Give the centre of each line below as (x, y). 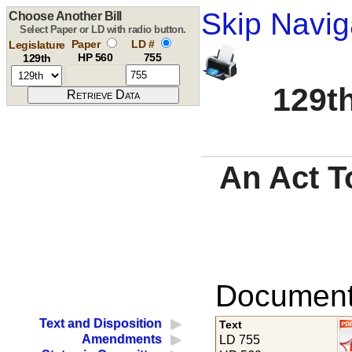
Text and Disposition (101, 324)
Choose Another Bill (65, 16)
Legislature (37, 45)
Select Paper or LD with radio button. (103, 29)
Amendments (122, 339)
